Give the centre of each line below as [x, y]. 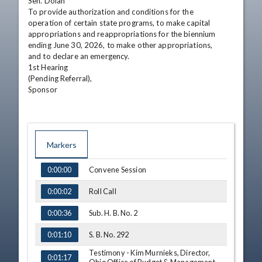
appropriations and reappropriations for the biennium [122, 34]
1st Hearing [48, 67]
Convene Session [118, 170]
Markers [61, 144]
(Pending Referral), [60, 78]
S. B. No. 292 [109, 235]
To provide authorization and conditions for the [111, 12]
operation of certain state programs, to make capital [119, 23]
